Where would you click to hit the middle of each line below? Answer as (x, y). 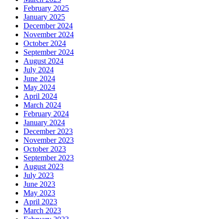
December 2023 (48, 131)
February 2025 (46, 8)
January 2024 (44, 123)
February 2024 (46, 114)
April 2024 (40, 96)
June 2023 (39, 184)
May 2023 (39, 193)
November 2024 (49, 35)
